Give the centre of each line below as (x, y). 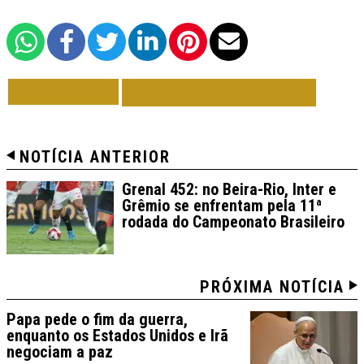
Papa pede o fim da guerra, (97, 320)
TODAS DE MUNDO (219, 93)
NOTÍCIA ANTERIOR (95, 157)
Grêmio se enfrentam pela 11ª (222, 206)
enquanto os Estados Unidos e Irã (117, 336)
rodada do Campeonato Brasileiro (233, 222)
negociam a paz (60, 352)
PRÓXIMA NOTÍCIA (272, 287)
